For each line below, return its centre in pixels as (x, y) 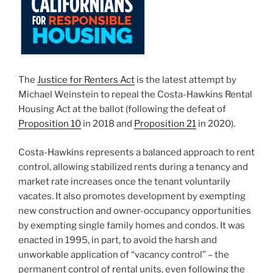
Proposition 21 (165, 124)
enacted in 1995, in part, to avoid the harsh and (118, 240)
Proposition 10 (50, 124)
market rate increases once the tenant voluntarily (124, 181)
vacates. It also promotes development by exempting (132, 196)
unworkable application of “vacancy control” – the (124, 254)
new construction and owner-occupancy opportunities (135, 211)
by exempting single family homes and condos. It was (132, 225)
